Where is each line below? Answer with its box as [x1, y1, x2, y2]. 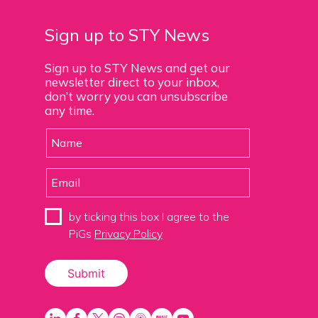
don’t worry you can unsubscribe [45, 88, 228, 104]
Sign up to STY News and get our [45, 60, 230, 75]
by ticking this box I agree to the [69, 209, 229, 224]
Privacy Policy [94, 226, 163, 241]
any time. [45, 102, 94, 118]
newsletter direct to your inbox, [45, 74, 219, 89]
